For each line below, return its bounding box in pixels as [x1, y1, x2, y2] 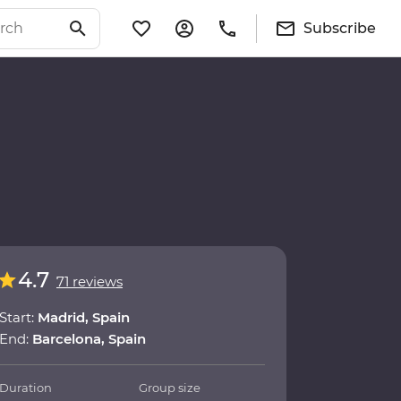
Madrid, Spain [38, 309, 130, 327]
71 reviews [56, 273, 123, 291]
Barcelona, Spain [32, 330, 146, 348]
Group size [139, 380, 201, 396]
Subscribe [303, 19, 376, 37]
